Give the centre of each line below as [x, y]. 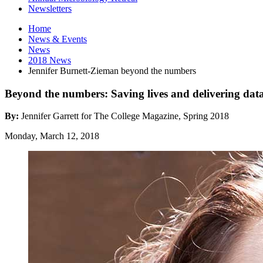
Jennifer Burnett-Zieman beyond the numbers [112, 70]
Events [73, 39]
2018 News [50, 60]
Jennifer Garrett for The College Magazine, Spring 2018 [125, 116]
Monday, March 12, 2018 [52, 136]
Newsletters [50, 8]
